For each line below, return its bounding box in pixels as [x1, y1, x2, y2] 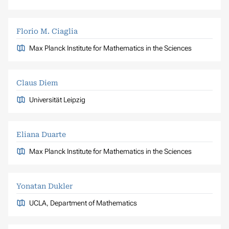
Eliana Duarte [16, 130, 66, 139]
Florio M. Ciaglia [16, 27, 78, 35]
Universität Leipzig [29, 95, 85, 104]
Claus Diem [16, 78, 58, 87]
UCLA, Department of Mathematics [29, 198, 137, 207]
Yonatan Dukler [16, 181, 73, 190]
